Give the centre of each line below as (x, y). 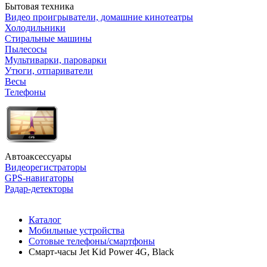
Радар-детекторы (39, 189)
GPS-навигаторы (39, 178)
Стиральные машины (48, 38)
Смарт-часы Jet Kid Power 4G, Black (101, 252)
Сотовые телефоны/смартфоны (92, 241)
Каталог (45, 220)
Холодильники (35, 28)
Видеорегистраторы (46, 167)
